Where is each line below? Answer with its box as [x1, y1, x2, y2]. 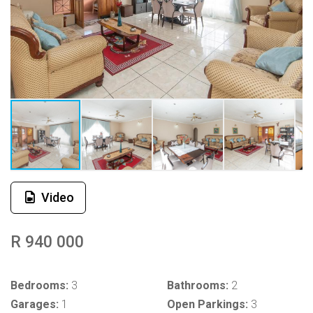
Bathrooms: [167, 279, 228, 292]
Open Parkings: [167, 298, 248, 311]
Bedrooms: [10, 279, 68, 292]
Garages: [10, 298, 59, 311]
